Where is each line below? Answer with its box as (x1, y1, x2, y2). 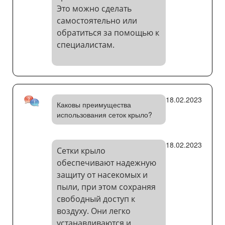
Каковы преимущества (56, 99, 131, 110)
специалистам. (56, 39, 115, 51)
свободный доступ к (56, 193, 135, 205)
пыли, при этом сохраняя (56, 181, 156, 193)
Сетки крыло (56, 145, 105, 157)
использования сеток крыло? (56, 109, 152, 120)
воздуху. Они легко (56, 205, 131, 217)
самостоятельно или (56, 15, 137, 27)
